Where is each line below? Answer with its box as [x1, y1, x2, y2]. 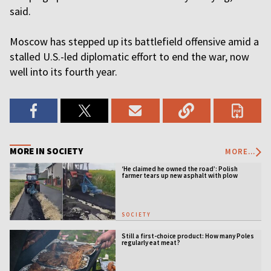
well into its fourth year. [10, 65, 120, 79]
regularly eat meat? [121, 238, 180, 247]
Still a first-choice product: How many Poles [121, 231, 254, 240]
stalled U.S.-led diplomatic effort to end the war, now [10, 50, 249, 64]
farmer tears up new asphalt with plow [121, 171, 238, 180]
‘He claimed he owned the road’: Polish [121, 165, 238, 173]
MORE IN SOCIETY [10, 145, 83, 157]
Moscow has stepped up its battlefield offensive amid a [10, 34, 259, 48]
